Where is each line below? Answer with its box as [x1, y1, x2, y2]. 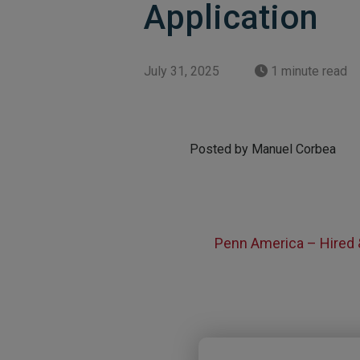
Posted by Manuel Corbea [190, 141, 337, 157]
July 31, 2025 [144, 63, 220, 79]
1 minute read [268, 63, 348, 79]
